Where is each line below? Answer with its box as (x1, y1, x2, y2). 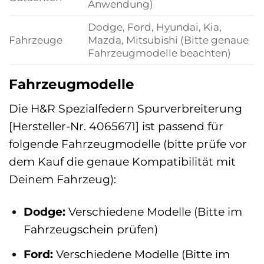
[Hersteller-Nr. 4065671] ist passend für (9, 119, 223, 134)
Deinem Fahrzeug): (9, 172, 116, 187)
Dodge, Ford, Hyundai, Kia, (87, 20, 222, 33)
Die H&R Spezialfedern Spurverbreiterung (9, 101, 242, 116)
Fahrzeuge (9, 33, 62, 46)
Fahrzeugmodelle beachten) (87, 46, 231, 59)
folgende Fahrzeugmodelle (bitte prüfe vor (9, 137, 247, 151)
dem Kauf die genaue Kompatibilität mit (9, 154, 236, 169)
